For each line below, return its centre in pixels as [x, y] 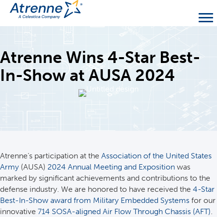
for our [202, 200]
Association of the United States [156, 156]
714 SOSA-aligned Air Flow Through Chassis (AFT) [124, 211]
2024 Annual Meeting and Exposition [111, 167]
